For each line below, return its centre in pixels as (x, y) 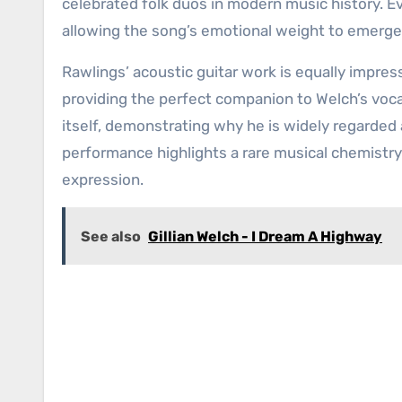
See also (111, 237)
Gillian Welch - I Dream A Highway (265, 237)
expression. (103, 180)
